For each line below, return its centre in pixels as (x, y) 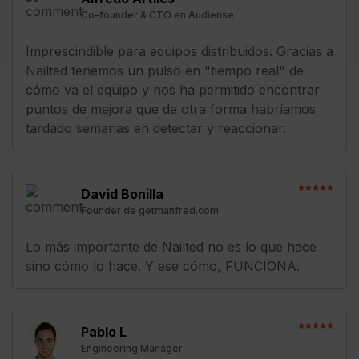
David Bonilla (122, 194)
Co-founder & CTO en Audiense (157, 14)
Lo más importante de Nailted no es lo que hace (171, 246)
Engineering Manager (132, 348)
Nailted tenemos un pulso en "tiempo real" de (165, 70)
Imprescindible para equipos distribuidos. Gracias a (179, 51)
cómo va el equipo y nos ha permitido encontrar (173, 89)
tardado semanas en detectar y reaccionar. (156, 128)
